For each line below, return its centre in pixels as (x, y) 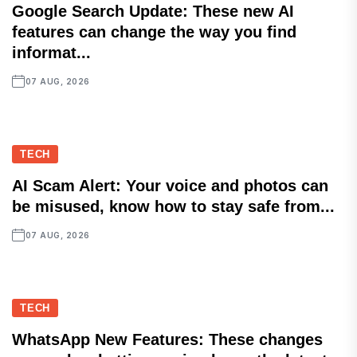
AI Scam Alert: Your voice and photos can (170, 186)
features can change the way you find (154, 32)
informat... (51, 53)
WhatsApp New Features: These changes (167, 340)
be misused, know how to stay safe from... (173, 207)
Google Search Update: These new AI (153, 12)
